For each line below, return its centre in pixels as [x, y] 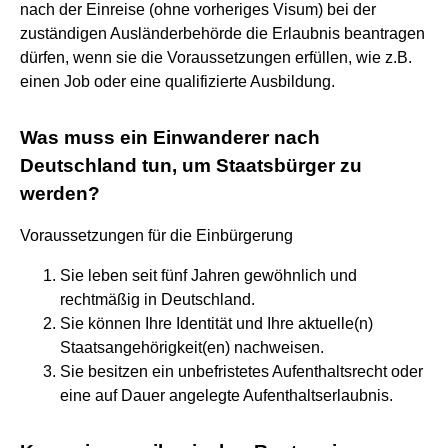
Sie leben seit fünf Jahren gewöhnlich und [208, 275]
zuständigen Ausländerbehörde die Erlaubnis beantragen [222, 33]
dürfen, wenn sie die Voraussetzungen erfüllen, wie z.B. [216, 57]
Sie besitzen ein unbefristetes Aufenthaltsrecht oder [241, 371]
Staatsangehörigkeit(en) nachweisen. [192, 347]
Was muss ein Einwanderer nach [170, 137]
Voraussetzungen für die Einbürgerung [156, 235]
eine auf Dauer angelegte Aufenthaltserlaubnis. [226, 395]
